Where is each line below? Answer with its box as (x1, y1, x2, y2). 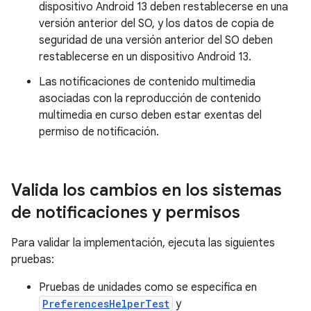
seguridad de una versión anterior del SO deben (39, 33, 273, 47)
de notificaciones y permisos (11, 202, 240, 223)
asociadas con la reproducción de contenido (39, 92, 261, 106)
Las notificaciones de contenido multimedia (39, 75, 255, 89)
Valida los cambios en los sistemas (11, 180, 282, 201)
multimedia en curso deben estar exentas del (39, 108, 262, 122)
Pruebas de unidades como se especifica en (39, 280, 257, 294)
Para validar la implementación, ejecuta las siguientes (11, 236, 275, 250)
